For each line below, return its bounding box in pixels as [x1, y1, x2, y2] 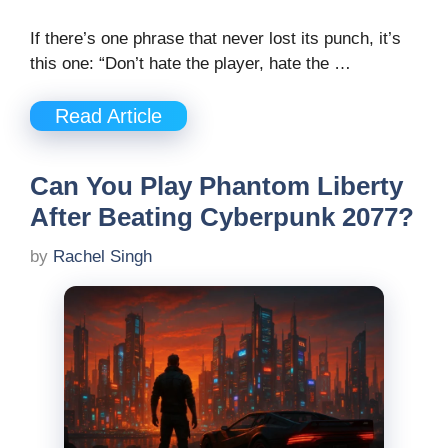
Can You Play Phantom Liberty [30, 171, 403, 202]
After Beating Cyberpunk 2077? [30, 202, 414, 233]
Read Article [55, 105, 162, 128]
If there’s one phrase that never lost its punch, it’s [30, 28, 401, 48]
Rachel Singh [53, 246, 152, 266]
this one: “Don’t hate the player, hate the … [30, 53, 351, 73]
